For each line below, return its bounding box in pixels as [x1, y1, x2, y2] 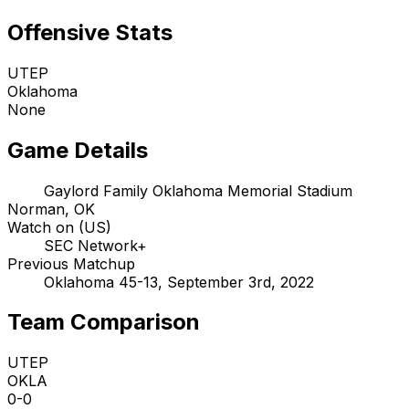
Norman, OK [7, 199, 95, 218]
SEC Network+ [44, 236, 147, 255]
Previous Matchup [7, 254, 135, 273]
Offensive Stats [7, 18, 173, 46]
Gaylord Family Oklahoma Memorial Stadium [44, 181, 352, 200]
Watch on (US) [7, 217, 111, 236]
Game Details [7, 136, 148, 163]
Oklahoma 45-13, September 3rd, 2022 [44, 272, 314, 291]
